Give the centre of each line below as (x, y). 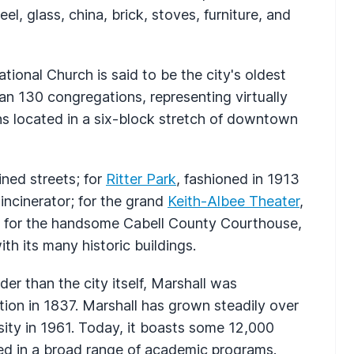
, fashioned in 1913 (238, 179)
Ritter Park (141, 179)
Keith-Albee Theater (233, 201)
